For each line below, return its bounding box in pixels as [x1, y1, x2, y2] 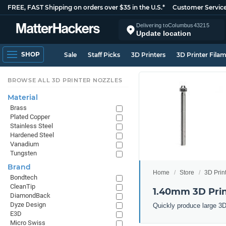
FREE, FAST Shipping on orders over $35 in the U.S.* [8, 4, 165, 11]
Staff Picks [88, 51, 120, 59]
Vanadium [10, 140, 39, 148]
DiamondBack [10, 192, 50, 199]
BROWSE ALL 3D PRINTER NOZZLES [8, 77, 123, 84]
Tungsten [10, 149, 37, 157]
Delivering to [136, 22, 168, 28]
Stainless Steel [10, 122, 53, 130]
